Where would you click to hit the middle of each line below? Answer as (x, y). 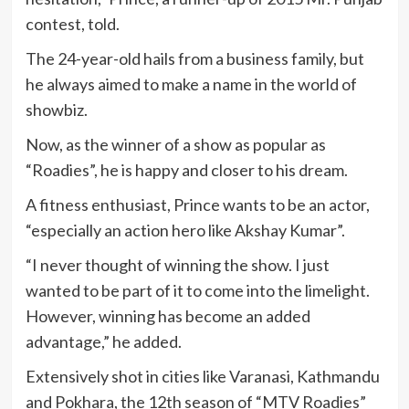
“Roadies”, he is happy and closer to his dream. (186, 170)
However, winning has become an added (168, 316)
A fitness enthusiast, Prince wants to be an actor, (197, 204)
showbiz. (56, 110)
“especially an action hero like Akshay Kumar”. (185, 230)
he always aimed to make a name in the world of (191, 84)
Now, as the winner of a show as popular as (175, 144)
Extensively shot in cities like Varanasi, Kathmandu (202, 376)
